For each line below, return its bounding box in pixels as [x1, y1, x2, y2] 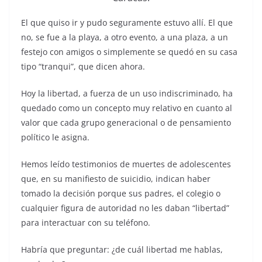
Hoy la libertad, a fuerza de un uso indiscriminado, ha [21, 87, 233, 99]
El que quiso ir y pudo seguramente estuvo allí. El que [21, 16, 233, 28]
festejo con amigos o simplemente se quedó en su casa [21, 46, 237, 57]
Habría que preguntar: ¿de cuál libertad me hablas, [21, 243, 223, 255]
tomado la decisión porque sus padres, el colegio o [21, 187, 220, 199]
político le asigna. [21, 131, 89, 143]
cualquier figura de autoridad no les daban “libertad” [21, 202, 229, 213]
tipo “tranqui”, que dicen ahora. [21, 60, 145, 72]
